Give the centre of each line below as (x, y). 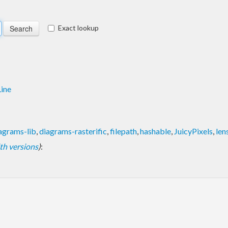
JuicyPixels (193, 131)
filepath (123, 131)
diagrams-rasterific (73, 131)
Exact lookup (78, 27)
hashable (155, 131)
